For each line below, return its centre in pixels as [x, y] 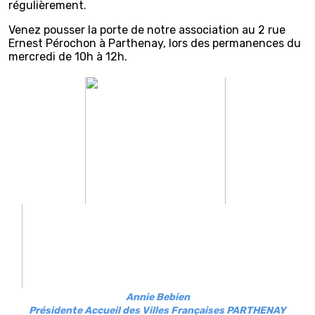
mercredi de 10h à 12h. [68, 56]
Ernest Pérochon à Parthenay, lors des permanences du [155, 43]
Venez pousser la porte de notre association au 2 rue [147, 30]
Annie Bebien [157, 297]
